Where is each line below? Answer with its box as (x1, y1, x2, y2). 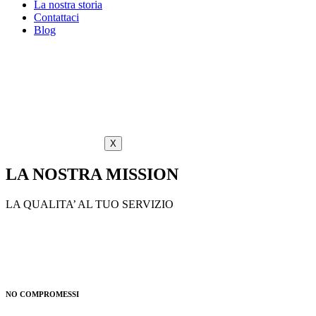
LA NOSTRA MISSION (6, 164, 178, 183)
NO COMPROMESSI (6, 289, 79, 298)
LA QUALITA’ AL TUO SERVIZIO (6, 197, 174, 210)
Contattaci (34, 11, 79, 23)
